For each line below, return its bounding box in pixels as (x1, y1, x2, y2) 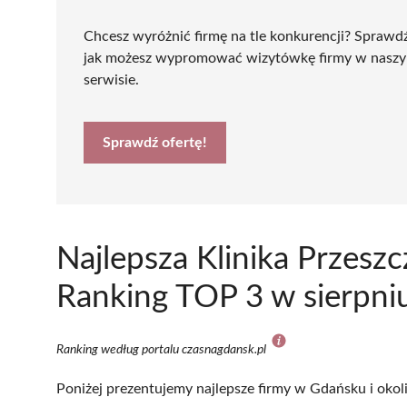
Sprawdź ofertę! (103, 134, 207, 150)
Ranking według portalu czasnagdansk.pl (56, 342, 269, 356)
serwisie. (84, 72, 139, 87)
